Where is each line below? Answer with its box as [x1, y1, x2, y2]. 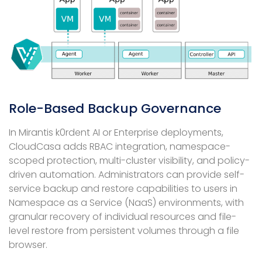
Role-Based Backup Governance [9, 99, 221, 118]
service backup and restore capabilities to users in [9, 181, 237, 195]
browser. [9, 237, 47, 251]
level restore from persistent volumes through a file [9, 223, 239, 237]
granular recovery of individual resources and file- [9, 209, 236, 223]
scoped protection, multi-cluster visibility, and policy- [9, 153, 250, 167]
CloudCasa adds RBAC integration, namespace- [9, 139, 230, 153]
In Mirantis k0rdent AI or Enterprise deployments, [9, 125, 223, 139]
